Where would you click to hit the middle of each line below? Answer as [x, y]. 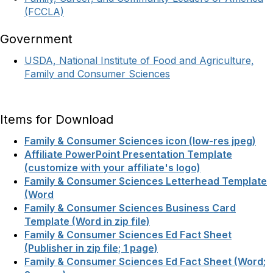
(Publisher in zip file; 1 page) [91, 248]
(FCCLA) [44, 12]
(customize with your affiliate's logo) [112, 168]
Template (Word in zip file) [87, 221]
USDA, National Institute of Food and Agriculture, [139, 60]
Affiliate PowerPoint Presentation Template [128, 154]
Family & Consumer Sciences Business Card [130, 208]
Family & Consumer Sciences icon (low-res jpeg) [140, 141]
